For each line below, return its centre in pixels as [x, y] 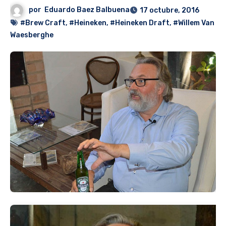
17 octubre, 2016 [170, 11]
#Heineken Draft [140, 23]
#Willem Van [194, 23]
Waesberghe [32, 35]
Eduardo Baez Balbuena [87, 10]
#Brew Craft [43, 23]
